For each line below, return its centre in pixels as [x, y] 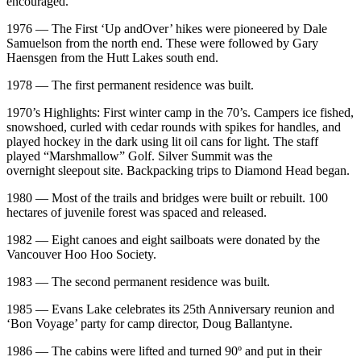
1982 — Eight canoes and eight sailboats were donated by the [163, 240]
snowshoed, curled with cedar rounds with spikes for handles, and [174, 127]
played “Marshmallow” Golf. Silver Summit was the [139, 156]
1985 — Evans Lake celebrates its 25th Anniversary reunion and [170, 309]
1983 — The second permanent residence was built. [138, 282]
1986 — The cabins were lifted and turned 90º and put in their [164, 351]
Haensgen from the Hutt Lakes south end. [112, 58]
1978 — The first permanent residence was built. [130, 85]
